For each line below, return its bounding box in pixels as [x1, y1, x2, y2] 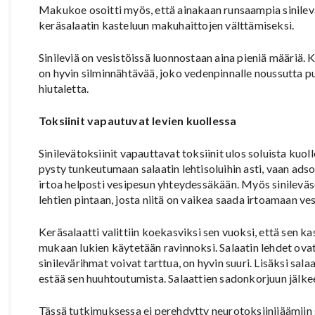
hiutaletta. [39, 81, 89, 95]
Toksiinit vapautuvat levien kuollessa [39, 113, 237, 127]
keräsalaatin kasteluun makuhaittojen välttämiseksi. [39, 18, 295, 32]
